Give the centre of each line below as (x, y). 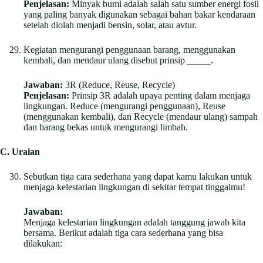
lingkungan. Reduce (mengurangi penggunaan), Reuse (124, 106)
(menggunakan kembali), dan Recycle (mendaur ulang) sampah (141, 116)
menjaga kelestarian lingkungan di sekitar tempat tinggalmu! (134, 187)
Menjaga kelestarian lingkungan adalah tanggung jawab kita (134, 222)
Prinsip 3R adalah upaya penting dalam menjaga (160, 95)
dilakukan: (43, 243)
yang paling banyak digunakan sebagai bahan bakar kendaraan (139, 14)
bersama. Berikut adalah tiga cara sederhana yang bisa (123, 232)
